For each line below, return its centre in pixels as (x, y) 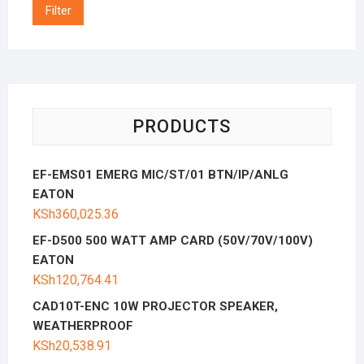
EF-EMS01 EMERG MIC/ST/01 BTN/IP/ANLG (160, 174)
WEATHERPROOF (82, 325)
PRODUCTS (182, 126)
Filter (58, 11)
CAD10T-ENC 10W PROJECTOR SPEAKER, (155, 306)
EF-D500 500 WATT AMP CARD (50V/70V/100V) (172, 240)
